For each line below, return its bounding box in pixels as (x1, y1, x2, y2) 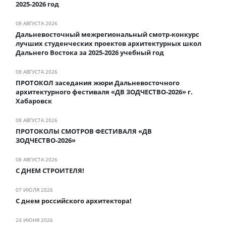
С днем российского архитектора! (16, 196, 132, 205)
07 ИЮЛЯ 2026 (16, 186, 53, 193)
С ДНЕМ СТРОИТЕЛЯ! (16, 165, 84, 175)
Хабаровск (16, 96, 52, 105)
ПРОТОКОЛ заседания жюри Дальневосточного (16, 78, 180, 87)
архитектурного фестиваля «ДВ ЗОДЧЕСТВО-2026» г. (16, 87, 193, 96)
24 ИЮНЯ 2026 (16, 216, 53, 223)
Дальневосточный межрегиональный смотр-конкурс (16, 29, 199, 39)
